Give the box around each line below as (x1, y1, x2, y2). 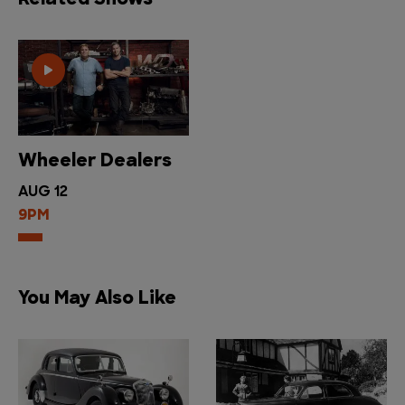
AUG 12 (18, 185, 68, 201)
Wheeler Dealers (18, 153, 172, 172)
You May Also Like (18, 290, 176, 309)
